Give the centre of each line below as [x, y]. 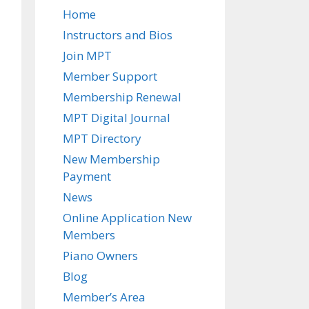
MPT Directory [102, 138]
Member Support [110, 76]
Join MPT [87, 56]
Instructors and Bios [118, 35]
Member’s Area [104, 297]
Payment [87, 176]
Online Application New [127, 218]
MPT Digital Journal [117, 118]
